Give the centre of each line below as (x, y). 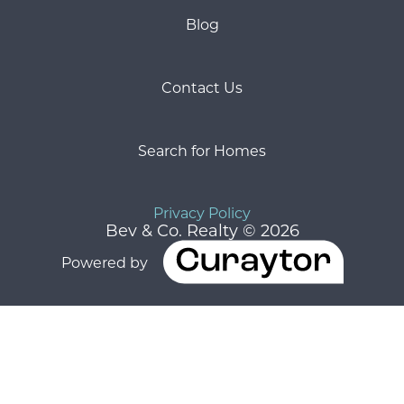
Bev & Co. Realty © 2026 (202, 230)
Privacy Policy (202, 213)
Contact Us (202, 87)
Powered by (104, 262)
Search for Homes (202, 151)
